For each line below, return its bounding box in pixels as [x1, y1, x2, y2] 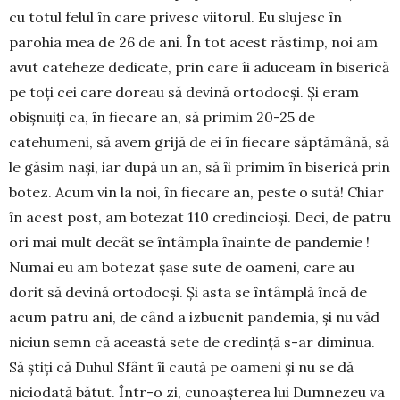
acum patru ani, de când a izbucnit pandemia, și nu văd [9, 308, 379, 327]
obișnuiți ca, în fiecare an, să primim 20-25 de [9, 108, 315, 127]
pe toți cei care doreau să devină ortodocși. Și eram [9, 83, 359, 102]
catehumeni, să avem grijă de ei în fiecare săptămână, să [9, 133, 389, 152]
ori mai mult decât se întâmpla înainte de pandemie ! [9, 233, 370, 252]
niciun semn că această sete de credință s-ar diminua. [9, 333, 375, 352]
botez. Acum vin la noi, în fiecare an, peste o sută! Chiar [9, 183, 384, 202]
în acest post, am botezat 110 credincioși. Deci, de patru [9, 208, 391, 227]
